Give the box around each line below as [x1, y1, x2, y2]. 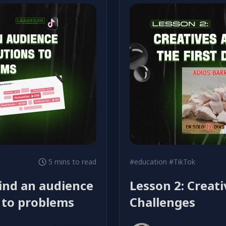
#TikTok [169, 157, 195, 166]
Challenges [130, 194, 195, 210]
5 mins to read [48, 157, 96, 166]
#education [130, 157, 167, 166]
